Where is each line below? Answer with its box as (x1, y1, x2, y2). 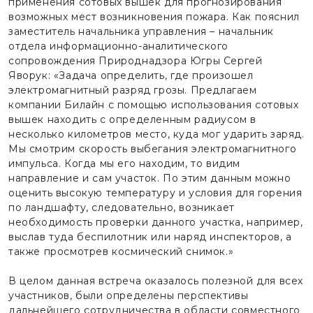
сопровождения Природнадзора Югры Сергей (8, 54, 263, 67)
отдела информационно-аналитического (8, 40, 228, 52)
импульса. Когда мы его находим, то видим (8, 157, 241, 170)
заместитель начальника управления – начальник (8, 25, 274, 38)
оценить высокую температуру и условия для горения (8, 187, 303, 199)
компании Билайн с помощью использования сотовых (8, 99, 299, 111)
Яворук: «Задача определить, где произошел (8, 69, 254, 82)
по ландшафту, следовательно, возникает (8, 201, 235, 214)
